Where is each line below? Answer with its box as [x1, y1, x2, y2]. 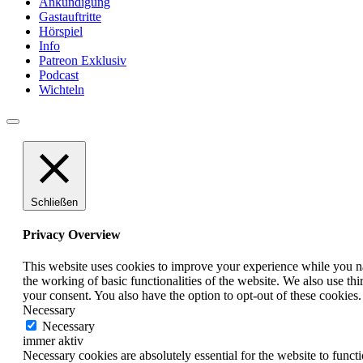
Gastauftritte [39, 9, 101, 23]
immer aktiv [23, 334, 83, 348]
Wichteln [39, 82, 84, 96]
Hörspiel [39, 23, 83, 38]
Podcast [39, 67, 79, 82]
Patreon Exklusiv [39, 53, 126, 67]
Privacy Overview [23, 227, 121, 241]
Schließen [31, 195, 78, 208]
